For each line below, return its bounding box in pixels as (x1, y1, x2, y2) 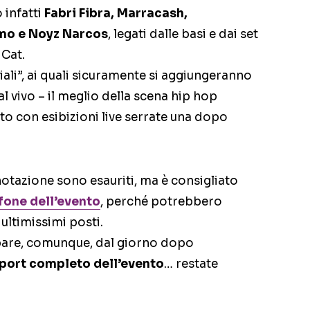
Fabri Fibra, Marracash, (44, 6, 188, 21)
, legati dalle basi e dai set (108, 27, 258, 42)
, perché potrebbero (100, 194, 222, 210)
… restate (164, 257, 218, 272)
